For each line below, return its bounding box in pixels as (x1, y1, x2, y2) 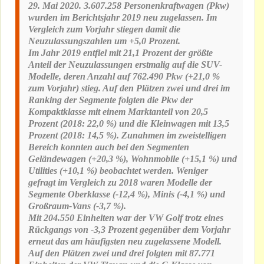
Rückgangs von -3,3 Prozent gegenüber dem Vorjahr (28, 225, 230, 235)
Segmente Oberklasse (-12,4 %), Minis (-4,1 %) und (28, 189, 225, 200)
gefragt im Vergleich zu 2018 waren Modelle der (28, 177, 212, 188)
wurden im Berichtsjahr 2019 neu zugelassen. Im (28, 12, 217, 23)
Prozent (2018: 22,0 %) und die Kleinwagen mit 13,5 (28, 118, 229, 129)
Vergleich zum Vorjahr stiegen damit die (28, 24, 180, 35)
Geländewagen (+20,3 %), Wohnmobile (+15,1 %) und (28, 154, 237, 164)
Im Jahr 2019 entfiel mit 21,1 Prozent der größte (28, 48, 213, 58)
